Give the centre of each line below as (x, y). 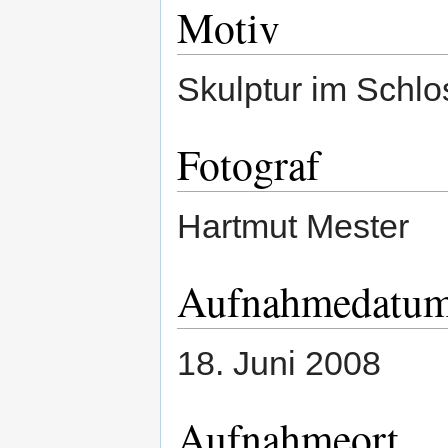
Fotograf (248, 163)
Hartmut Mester (293, 225)
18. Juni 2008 (279, 362)
